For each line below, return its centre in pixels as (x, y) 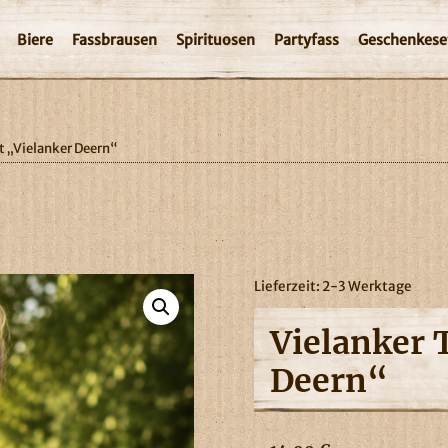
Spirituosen (215, 40)
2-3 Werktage (366, 286)
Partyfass (306, 40)
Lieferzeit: (287, 286)
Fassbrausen (114, 40)
